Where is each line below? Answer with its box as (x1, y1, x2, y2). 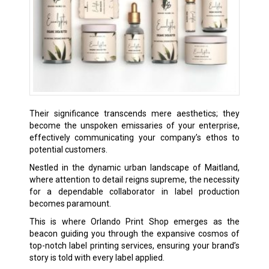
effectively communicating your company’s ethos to (29, 132, 240, 142)
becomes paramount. (29, 198, 111, 208)
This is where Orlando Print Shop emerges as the (29, 216, 240, 226)
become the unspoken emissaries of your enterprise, (29, 120, 240, 130)
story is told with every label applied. (29, 252, 165, 262)
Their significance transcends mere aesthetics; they (29, 108, 240, 118)
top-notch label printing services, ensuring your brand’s (29, 240, 240, 250)
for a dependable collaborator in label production (29, 186, 240, 196)
